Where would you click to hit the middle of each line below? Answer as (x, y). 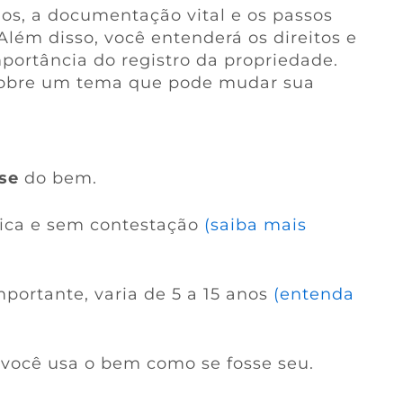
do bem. (58, 178)
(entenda (313, 294)
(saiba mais (255, 225)
